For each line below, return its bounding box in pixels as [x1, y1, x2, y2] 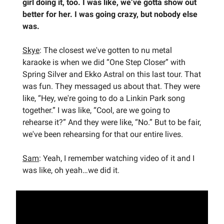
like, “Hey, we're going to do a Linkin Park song [22, 93, 185, 103]
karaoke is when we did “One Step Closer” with [22, 57, 185, 67]
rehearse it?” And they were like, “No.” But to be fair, [22, 117, 201, 127]
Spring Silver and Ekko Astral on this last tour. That [22, 69, 201, 79]
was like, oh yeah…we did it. [22, 165, 119, 175]
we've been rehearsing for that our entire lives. [22, 129, 183, 139]
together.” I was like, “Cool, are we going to [22, 105, 170, 115]
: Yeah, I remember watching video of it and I [39, 153, 194, 163]
